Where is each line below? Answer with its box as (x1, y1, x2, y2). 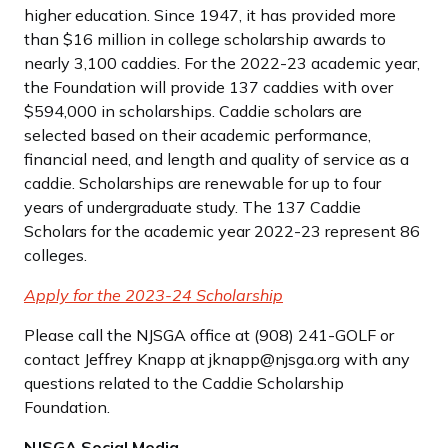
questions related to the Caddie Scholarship (24, 372, 344, 393)
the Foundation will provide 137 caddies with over (24, 76, 393, 97)
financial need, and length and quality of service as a (24, 148, 409, 169)
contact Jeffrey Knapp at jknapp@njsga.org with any (24, 348, 410, 369)
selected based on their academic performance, (24, 124, 371, 145)
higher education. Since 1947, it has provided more (24, 4, 396, 25)
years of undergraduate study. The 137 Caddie (24, 196, 361, 217)
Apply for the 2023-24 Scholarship (24, 284, 283, 305)
